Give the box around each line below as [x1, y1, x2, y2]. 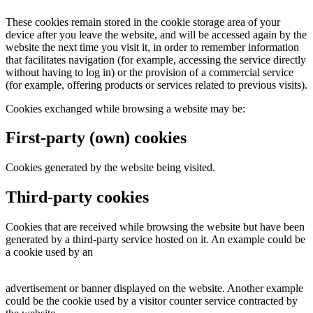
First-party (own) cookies [6, 129, 187, 147]
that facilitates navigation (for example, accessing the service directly [6, 53, 306, 66]
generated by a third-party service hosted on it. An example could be [6, 233, 305, 246]
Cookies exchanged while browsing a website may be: [6, 102, 245, 115]
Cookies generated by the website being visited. [6, 161, 215, 174]
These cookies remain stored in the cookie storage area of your [6, 15, 280, 28]
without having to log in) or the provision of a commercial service [6, 66, 293, 78]
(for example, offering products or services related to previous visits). [6, 78, 307, 91]
